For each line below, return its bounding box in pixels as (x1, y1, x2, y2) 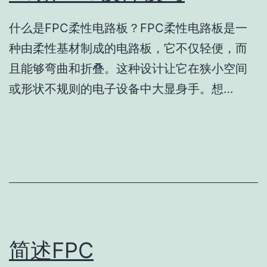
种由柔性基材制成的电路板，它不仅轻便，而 (9, 41, 247, 56)
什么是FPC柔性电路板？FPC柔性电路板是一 (9, 21, 247, 36)
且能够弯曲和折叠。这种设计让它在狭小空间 (9, 61, 247, 76)
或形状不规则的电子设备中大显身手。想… (9, 82, 233, 97)
